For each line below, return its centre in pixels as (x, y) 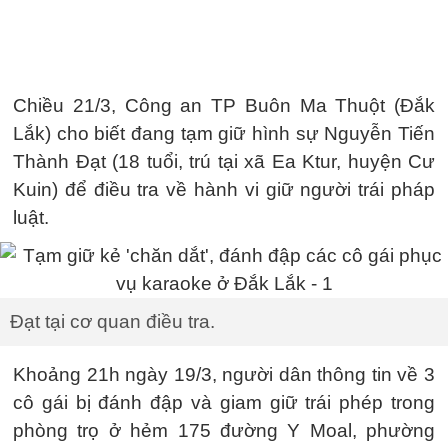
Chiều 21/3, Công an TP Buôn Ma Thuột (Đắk (224, 105)
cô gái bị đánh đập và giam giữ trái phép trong (224, 402)
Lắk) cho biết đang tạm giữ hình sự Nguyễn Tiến (224, 133)
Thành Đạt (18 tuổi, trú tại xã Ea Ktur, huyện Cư (224, 161)
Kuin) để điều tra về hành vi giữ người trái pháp (224, 189)
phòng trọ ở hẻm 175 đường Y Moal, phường (224, 430)
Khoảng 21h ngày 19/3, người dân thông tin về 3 (224, 374)
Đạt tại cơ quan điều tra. (112, 321)
